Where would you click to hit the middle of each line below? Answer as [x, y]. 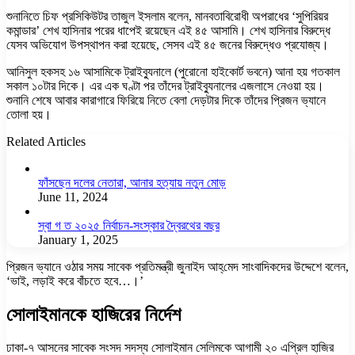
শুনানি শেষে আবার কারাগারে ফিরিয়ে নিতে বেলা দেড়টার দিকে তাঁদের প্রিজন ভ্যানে [166, 100]
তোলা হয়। [29, 114]
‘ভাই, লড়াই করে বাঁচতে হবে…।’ [75, 281]
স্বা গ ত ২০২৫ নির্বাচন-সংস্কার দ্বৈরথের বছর [129, 225]
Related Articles [46, 141]
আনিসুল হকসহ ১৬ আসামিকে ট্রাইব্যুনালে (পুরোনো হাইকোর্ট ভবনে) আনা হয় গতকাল [173, 71]
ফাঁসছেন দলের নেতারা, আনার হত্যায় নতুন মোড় [132, 182]
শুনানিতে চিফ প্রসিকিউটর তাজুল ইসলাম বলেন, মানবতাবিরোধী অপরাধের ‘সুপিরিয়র [167, 16]
